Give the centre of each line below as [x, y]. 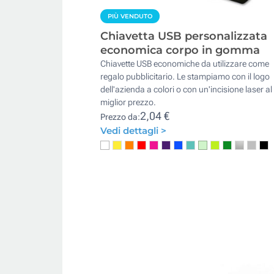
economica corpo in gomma [180, 50]
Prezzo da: [120, 117]
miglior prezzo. [128, 102]
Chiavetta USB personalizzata [184, 36]
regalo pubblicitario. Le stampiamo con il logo [185, 76]
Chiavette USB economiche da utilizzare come [185, 63]
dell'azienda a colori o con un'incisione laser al [186, 89]
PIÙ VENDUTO [130, 16]
